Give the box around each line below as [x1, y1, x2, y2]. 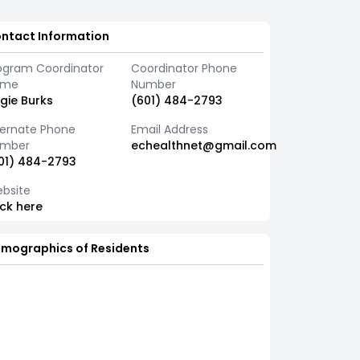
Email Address [130, 121, 208, 137]
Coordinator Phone [130, 60, 237, 76]
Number [130, 76, 176, 92]
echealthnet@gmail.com [130, 137, 276, 153]
